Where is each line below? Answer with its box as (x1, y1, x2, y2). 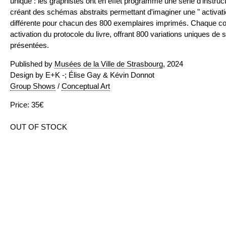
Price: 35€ (10, 100, 43, 109)
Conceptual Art (62, 82, 110, 90)
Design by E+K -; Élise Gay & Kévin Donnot (10, 71, 154, 79)
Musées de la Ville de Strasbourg (54, 60, 163, 68)
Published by (10, 60, 54, 68)
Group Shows (10, 82, 55, 90)
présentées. (10, 41, 49, 49)
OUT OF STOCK (10, 123, 67, 131)
